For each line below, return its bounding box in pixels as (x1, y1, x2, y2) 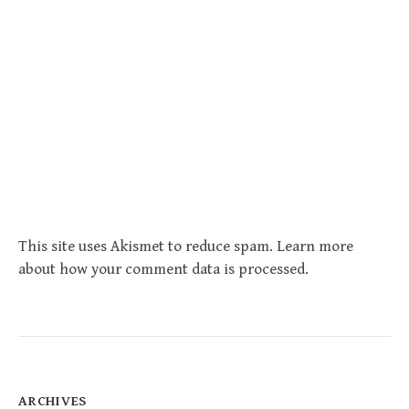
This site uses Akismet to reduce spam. (18, 236, 277, 256)
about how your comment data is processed (18, 259, 305, 278)
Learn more (277, 236, 353, 256)
